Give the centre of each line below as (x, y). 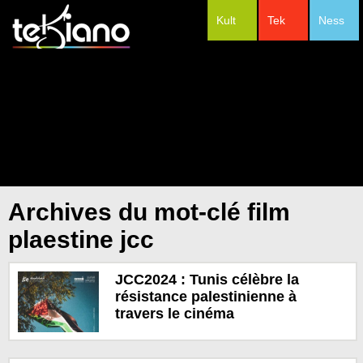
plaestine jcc (81, 239)
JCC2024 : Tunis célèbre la (207, 279)
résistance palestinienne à (205, 296)
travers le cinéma (174, 313)
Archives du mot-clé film (149, 212)
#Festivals (284, 64)
